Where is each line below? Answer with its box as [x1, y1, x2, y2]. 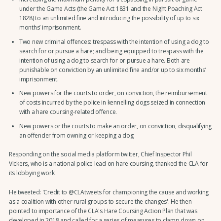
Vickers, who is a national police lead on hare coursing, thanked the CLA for [8, 159, 208, 168]
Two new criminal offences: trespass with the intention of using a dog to [19, 37, 209, 46]
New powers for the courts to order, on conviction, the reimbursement [19, 89, 207, 98]
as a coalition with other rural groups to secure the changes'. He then [8, 197, 192, 206]
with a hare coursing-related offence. [19, 108, 117, 116]
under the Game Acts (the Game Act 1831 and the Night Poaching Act [19, 4, 202, 13]
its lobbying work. [8, 169, 56, 178]
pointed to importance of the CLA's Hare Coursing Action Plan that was [8, 206, 197, 215]
